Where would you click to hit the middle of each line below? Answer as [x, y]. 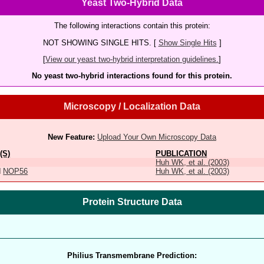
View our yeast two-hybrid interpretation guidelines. [132, 59]
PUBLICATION [181, 154]
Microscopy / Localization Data [132, 106]
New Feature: [71, 137]
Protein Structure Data [132, 202]
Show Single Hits [187, 42]
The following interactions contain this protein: [132, 26]
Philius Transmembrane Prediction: [132, 255]
